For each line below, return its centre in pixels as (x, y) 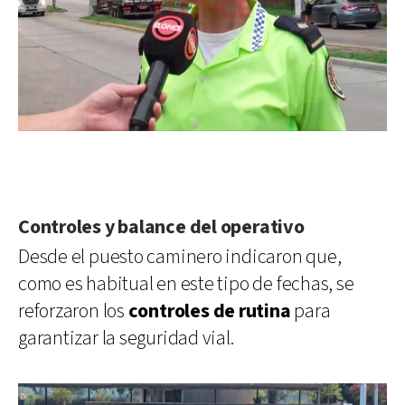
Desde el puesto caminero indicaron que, (180, 257)
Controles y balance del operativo (161, 227)
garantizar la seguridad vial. (126, 338)
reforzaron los (73, 311)
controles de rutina (209, 311)
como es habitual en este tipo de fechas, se (186, 284)
